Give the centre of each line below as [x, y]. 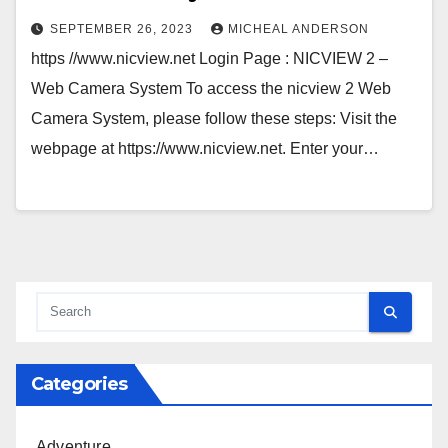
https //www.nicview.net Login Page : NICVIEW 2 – [209, 59]
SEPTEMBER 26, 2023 [123, 29]
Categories [79, 384]
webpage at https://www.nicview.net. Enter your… [205, 149]
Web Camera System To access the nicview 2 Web [211, 89]
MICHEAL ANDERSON [298, 29]
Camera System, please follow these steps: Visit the [214, 119]
